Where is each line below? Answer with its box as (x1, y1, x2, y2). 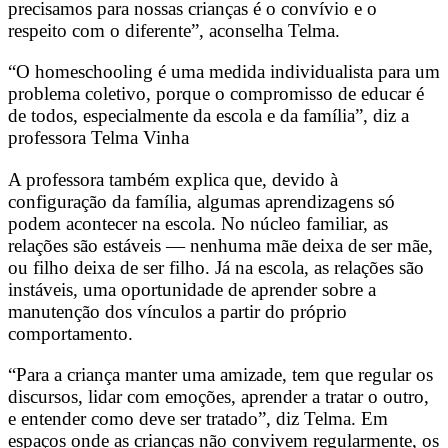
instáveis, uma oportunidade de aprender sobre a (8, 278, 376, 300)
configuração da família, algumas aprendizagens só (8, 190, 395, 212)
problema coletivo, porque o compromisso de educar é (8, 83, 424, 105)
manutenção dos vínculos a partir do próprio (8, 300, 347, 322)
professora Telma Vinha (8, 127, 189, 149)
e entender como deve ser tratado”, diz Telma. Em (8, 407, 388, 429)
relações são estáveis (8, 234, 166, 256)
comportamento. (8, 322, 133, 344)
